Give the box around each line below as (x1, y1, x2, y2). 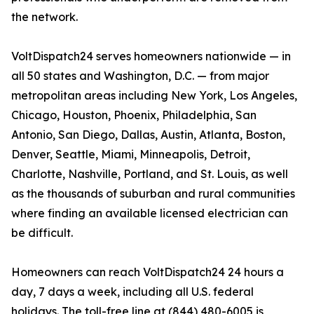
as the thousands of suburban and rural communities (11, 186, 295, 201)
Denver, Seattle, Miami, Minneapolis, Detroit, (11, 147, 250, 162)
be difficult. (11, 226, 73, 240)
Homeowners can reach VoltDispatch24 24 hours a (11, 265, 284, 280)
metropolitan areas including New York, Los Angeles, (11, 88, 297, 103)
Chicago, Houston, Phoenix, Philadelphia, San (11, 108, 257, 123)
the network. (11, 10, 78, 25)
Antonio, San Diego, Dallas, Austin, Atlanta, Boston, (11, 128, 285, 142)
